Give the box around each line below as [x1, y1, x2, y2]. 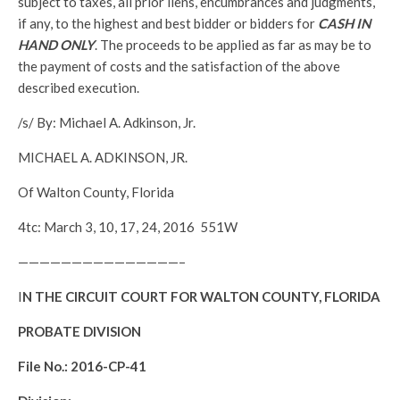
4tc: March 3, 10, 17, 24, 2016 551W [18, 219, 237, 235]
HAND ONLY [18, 37, 95, 53]
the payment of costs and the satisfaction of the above [18, 58, 340, 74]
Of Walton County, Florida [18, 184, 174, 200]
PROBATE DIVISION [18, 323, 141, 339]
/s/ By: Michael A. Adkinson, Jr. [18, 114, 196, 130]
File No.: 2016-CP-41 [18, 358, 146, 374]
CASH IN [318, 15, 371, 31]
